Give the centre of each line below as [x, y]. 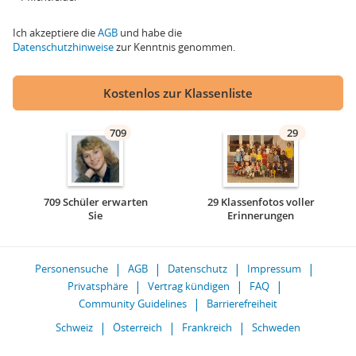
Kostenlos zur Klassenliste [178, 93]
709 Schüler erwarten [95, 202]
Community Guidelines [133, 304]
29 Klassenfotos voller [261, 202]
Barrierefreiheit [242, 304]
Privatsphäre [97, 286]
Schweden [276, 327]
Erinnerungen [261, 215]
